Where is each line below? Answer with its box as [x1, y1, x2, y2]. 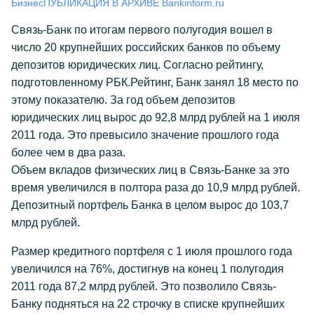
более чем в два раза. [11, 146, 125, 158]
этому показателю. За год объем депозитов [11, 94, 235, 106]
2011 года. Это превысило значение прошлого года [11, 129, 279, 141]
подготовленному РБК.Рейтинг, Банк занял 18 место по [11, 76, 299, 88]
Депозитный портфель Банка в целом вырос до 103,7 [11, 199, 289, 211]
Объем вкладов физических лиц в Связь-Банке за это [11, 164, 289, 176]
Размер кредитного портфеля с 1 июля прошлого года [11, 245, 292, 257]
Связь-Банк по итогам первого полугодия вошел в [11, 24, 273, 36]
